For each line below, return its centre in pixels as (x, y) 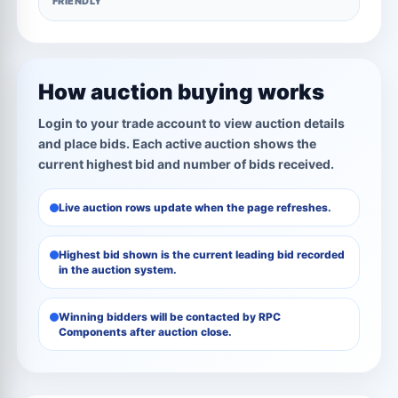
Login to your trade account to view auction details (191, 123)
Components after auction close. (145, 332)
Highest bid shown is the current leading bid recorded (202, 255)
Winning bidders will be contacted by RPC (170, 317)
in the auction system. (118, 270)
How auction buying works (181, 92)
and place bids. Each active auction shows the (177, 143)
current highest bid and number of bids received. (186, 164)
